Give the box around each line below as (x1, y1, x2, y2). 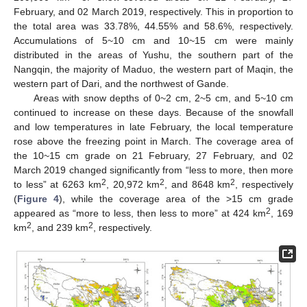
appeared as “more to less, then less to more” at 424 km (14, 208, 266, 219)
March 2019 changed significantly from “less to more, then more (14, 164, 293, 176)
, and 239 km (32, 222, 88, 234)
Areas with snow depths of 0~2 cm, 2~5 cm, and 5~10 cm (33, 93, 293, 104)
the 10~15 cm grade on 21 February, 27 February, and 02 (14, 150, 293, 162)
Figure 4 (17, 193, 59, 205)
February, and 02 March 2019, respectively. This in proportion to (14, 6, 293, 18)
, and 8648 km (164, 179, 231, 191)
